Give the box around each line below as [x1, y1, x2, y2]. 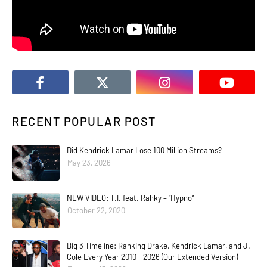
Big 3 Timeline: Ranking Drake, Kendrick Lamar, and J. [67, 241, 250, 251]
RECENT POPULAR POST [12, 114, 156, 129]
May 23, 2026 [67, 158, 111, 168]
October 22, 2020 [67, 206, 125, 216]
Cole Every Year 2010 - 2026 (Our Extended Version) [67, 252, 238, 262]
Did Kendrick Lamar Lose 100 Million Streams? [67, 145, 222, 156]
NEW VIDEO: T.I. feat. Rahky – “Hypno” [67, 193, 194, 203]
